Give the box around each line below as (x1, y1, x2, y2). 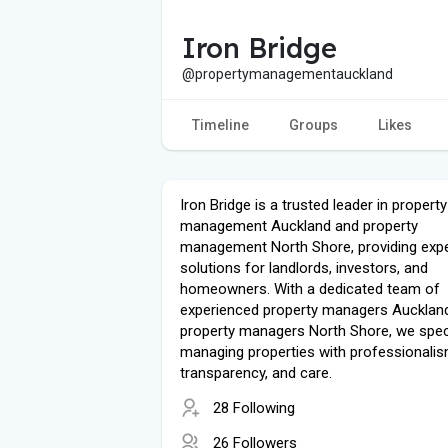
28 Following (213, 398, 295, 417)
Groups (289, 116, 338, 133)
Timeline (192, 116, 249, 133)
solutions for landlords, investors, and (180, 258, 428, 277)
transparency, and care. (180, 363, 332, 382)
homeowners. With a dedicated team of (180, 279, 440, 298)
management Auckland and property (180, 216, 418, 235)
